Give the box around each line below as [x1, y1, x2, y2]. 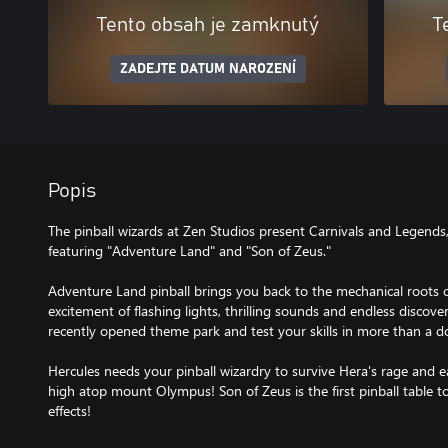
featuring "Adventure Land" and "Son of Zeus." [48, 240, 331, 260]
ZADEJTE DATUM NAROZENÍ [120, 61, 296, 76]
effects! [48, 400, 91, 420]
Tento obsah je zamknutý [97, 14, 319, 35]
